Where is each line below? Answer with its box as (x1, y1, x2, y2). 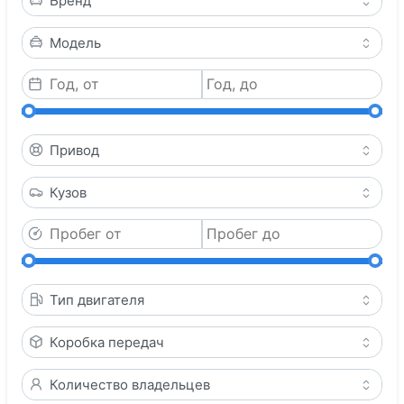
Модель (50, 33, 101, 51)
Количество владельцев (50, 375, 210, 393)
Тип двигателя (50, 290, 144, 308)
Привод (50, 141, 99, 159)
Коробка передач (50, 333, 164, 351)
